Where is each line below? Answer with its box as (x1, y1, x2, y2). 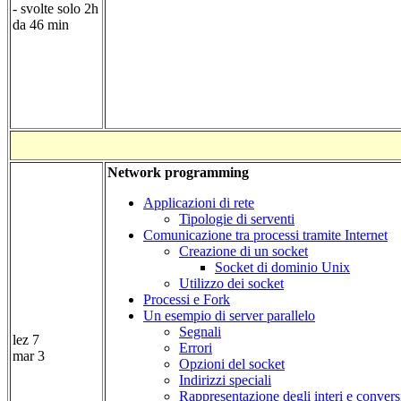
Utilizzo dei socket (179, 276, 284, 292)
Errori (179, 340, 212, 356)
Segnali (179, 324, 221, 340)
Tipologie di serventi (179, 211, 294, 227)
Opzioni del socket (179, 356, 285, 372)
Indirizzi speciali (179, 372, 271, 388)
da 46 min (13, 17, 69, 33)
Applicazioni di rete (143, 195, 254, 211)
